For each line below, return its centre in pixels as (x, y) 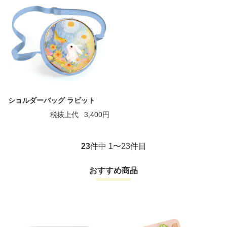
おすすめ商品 (113, 170)
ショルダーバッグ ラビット (52, 100)
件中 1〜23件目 (118, 146)
